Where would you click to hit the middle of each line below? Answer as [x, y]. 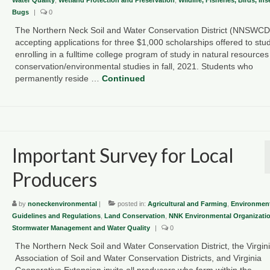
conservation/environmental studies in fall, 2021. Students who [134, 66]
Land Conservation [134, 215]
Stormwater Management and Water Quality [81, 228]
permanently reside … [58, 78]
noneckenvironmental [62, 203]
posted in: [131, 203]
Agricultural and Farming [187, 203]
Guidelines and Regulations [56, 215]
